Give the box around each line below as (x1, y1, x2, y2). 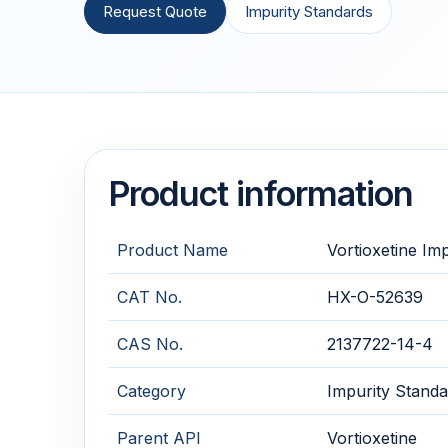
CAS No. (117, 334, 183, 354)
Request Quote (103, 2, 207, 21)
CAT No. (117, 287, 182, 307)
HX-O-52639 (327, 287, 423, 307)
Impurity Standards (245, 2, 373, 21)
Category (117, 381, 186, 401)
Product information (109, 173, 413, 214)
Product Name (117, 240, 228, 260)
